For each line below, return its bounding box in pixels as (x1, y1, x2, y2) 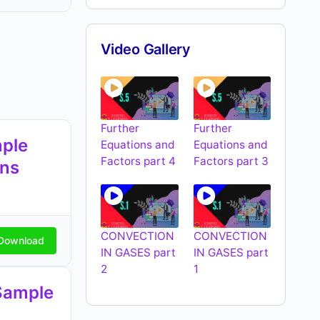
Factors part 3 (193, 154, 269, 169)
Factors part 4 (101, 154, 176, 169)
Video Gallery (101, 41, 191, 58)
